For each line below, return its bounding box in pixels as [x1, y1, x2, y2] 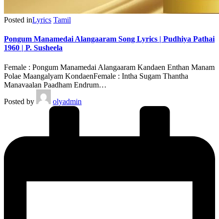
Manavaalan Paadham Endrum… [4, 80, 107, 89]
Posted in [4, 15, 32, 24]
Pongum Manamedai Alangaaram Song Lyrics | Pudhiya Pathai [4, 35, 215, 44]
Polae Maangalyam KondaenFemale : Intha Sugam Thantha [4, 71, 188, 80]
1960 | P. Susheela [4, 44, 63, 52]
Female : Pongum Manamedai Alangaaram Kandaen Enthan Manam [4, 63, 215, 71]
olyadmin [53, 97, 82, 106]
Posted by [4, 97, 34, 106]
